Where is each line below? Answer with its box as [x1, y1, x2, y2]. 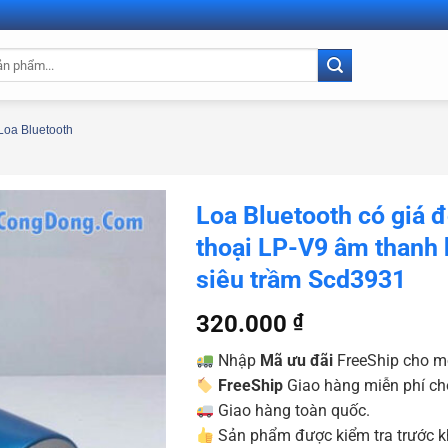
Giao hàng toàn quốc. [213, 401, 370, 420]
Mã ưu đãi [259, 351, 333, 370]
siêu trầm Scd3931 [195, 265, 406, 294]
